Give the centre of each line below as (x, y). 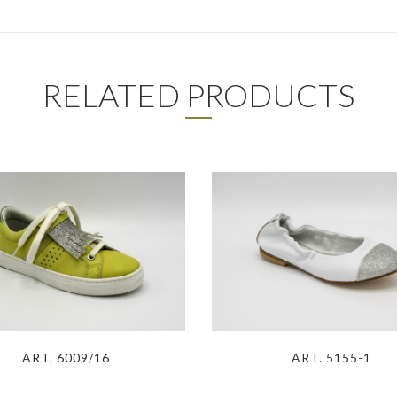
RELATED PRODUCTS (198, 94)
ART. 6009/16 (66, 357)
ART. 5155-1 (331, 357)
